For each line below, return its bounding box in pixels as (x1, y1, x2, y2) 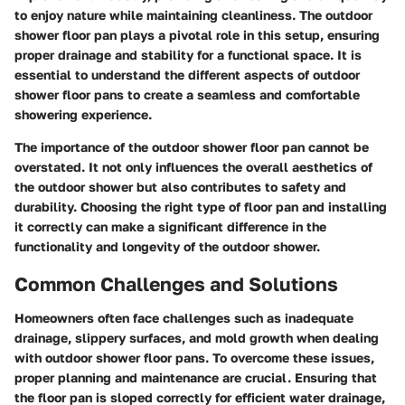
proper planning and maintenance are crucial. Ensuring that (14, 370, 377, 385)
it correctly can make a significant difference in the (14, 218, 326, 234)
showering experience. (14, 106, 152, 122)
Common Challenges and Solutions (14, 271, 338, 296)
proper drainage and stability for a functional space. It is (14, 46, 362, 62)
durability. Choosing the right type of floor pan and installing (14, 198, 387, 214)
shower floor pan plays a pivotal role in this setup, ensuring (14, 26, 380, 42)
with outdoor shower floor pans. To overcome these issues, (14, 350, 374, 365)
